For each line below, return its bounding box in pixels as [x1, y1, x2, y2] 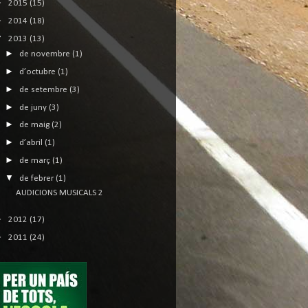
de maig [19, 120, 52, 130]
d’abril [19, 138, 45, 147]
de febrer [19, 173, 56, 183]
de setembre [19, 85, 69, 94]
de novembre [19, 49, 72, 59]
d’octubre [19, 67, 58, 76]
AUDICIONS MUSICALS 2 [16, 188, 104, 197]
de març [19, 155, 52, 165]
